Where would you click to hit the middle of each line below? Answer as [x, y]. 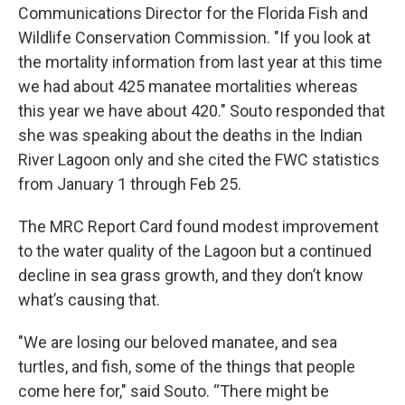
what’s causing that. [89, 299]
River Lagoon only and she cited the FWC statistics [199, 159]
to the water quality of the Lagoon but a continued [195, 250]
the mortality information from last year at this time [200, 61]
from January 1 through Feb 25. [130, 184]
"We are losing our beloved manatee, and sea [178, 342]
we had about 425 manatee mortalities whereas [188, 86]
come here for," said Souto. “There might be [174, 391]
